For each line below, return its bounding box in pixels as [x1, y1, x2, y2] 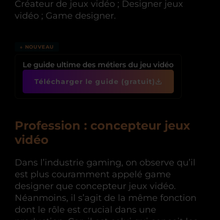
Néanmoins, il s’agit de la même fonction [15, 192, 196, 203]
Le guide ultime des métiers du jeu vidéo [23, 60, 174, 69]
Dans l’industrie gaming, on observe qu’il [15, 157, 195, 168]
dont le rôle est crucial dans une [15, 204, 156, 215]
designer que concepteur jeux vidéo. [15, 181, 176, 192]
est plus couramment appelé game [15, 169, 171, 180]
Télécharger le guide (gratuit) [34, 77, 155, 86]
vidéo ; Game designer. [15, 10, 116, 21]
